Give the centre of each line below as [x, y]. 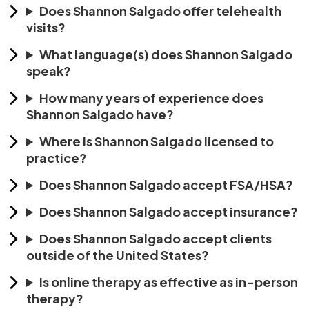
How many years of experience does [152, 97]
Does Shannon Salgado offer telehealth [161, 10]
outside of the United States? [118, 255]
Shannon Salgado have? [100, 114]
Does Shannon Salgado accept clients [156, 238]
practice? [57, 157]
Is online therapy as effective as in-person [169, 281]
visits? [46, 27]
